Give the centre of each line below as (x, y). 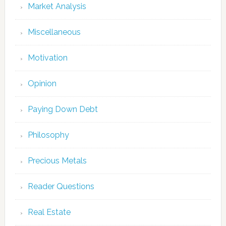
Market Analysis (57, 6)
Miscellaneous (54, 32)
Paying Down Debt (63, 109)
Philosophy (48, 135)
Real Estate (49, 212)
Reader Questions (61, 186)
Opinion (42, 83)
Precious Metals (57, 161)
